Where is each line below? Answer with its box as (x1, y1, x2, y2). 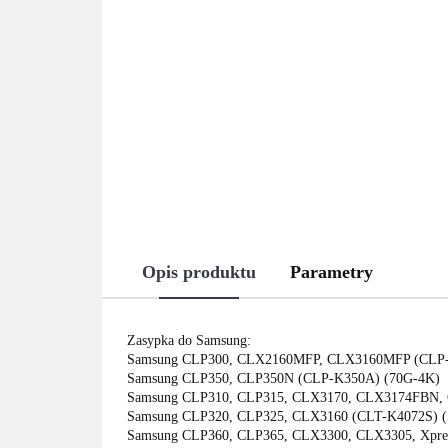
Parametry (290, 262, 373, 283)
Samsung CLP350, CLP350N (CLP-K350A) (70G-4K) (127, 371, 440, 387)
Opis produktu (142, 262, 256, 283)
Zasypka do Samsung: (127, 333, 251, 349)
